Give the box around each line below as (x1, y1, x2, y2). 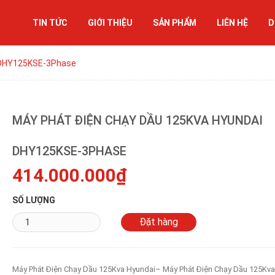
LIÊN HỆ (216, 18, 248, 28)
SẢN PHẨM (152, 18, 196, 28)
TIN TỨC (32, 18, 68, 28)
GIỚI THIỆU (87, 18, 133, 28)
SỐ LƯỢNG (12, 195, 55, 205)
